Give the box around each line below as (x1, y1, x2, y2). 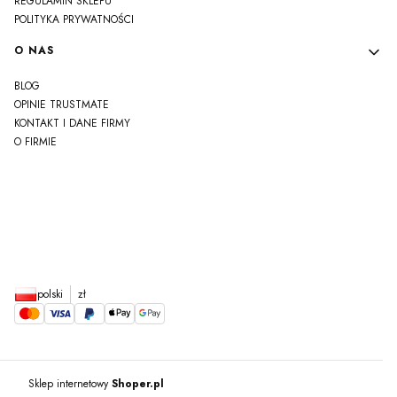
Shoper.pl (112, 375, 164, 392)
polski (37, 285, 63, 302)
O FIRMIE (14, 133, 57, 150)
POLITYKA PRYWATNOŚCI (14, 11, 134, 27)
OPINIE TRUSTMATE (14, 96, 109, 113)
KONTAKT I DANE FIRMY (14, 114, 130, 131)
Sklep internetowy (28, 375, 112, 392)
